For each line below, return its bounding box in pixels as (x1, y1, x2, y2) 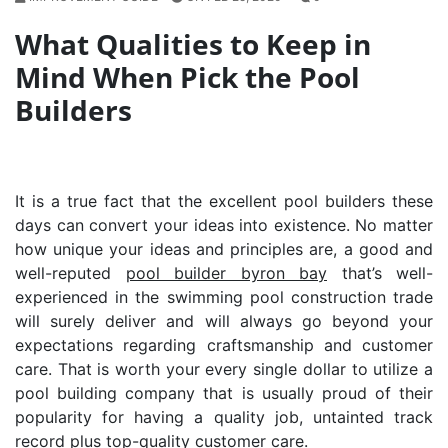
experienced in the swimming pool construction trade (15, 286, 433, 307)
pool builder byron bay (125, 262, 327, 283)
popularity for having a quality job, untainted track (15, 406, 433, 427)
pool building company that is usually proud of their (15, 382, 433, 403)
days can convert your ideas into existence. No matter (15, 214, 433, 235)
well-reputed (15, 262, 126, 283)
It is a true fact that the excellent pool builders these (15, 190, 433, 211)
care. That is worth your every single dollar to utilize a (15, 358, 433, 379)
